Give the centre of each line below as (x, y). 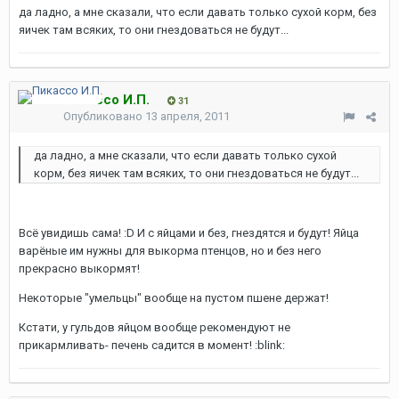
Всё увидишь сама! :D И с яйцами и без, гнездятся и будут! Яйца (189, 233)
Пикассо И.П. (106, 100)
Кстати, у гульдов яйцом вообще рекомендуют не (155, 327)
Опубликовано (104, 116)
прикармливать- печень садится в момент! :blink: (152, 345)
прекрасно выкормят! (79, 269)
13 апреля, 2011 (187, 116)
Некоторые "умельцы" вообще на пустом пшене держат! (174, 298)
